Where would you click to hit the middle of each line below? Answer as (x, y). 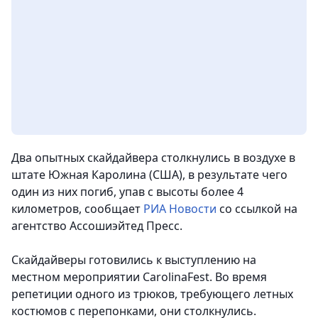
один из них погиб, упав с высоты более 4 (127, 192)
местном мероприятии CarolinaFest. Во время (139, 277)
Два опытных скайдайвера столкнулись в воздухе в (153, 158)
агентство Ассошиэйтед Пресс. (97, 226)
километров (45, 209)
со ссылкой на (257, 209)
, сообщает (111, 209)
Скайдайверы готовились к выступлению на (134, 260)
